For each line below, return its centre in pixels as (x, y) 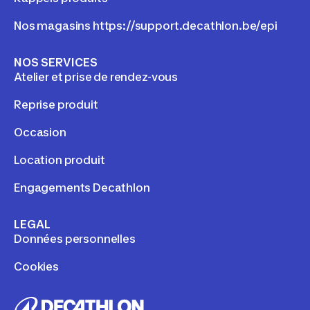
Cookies (36, 266)
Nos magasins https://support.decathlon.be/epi (146, 25)
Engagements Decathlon (82, 187)
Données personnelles (75, 238)
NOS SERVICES (56, 62)
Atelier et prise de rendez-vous (96, 76)
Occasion (40, 132)
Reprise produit (56, 104)
